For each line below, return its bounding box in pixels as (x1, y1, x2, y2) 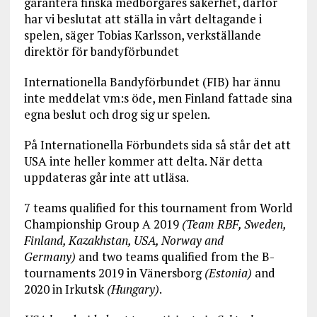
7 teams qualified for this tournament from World (23, 200, 293, 217)
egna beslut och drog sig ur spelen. (23, 106, 210, 123)
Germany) (23, 248, 76, 265)
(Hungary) (106, 281, 159, 298)
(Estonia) (204, 265, 255, 282)
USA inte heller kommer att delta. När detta (23, 153, 263, 170)
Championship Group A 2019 (23, 216, 182, 233)
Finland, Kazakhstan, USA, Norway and (23, 232, 224, 249)
